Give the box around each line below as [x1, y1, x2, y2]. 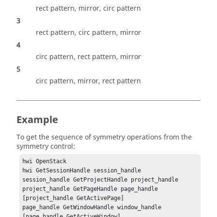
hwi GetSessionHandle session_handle [22, 167, 141, 174]
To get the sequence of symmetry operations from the [16, 132, 192, 142]
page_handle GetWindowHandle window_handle [22, 204, 162, 211]
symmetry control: [16, 141, 75, 152]
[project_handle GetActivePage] [22, 195, 124, 202]
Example [16, 113, 58, 127]
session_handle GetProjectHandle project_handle [22, 176, 179, 184]
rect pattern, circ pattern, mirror [36, 28, 141, 38]
